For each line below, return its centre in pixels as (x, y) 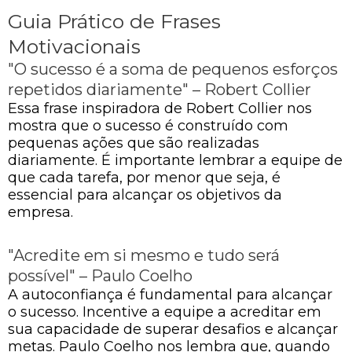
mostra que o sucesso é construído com (148, 125)
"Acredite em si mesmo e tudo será (144, 255)
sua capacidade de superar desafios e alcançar (173, 329)
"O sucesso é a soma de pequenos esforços (173, 69)
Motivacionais (74, 46)
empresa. (40, 212)
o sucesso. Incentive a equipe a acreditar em (165, 312)
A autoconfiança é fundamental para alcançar (170, 295)
